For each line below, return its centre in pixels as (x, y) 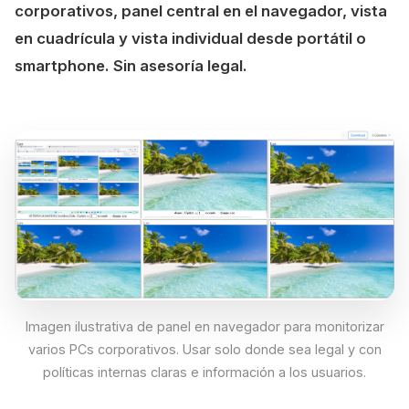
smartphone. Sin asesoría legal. (131, 66)
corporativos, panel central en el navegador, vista (201, 11)
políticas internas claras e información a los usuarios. (204, 372)
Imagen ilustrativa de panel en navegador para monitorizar (204, 327)
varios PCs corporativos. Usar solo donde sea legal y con (204, 350)
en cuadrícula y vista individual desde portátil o (190, 38)
